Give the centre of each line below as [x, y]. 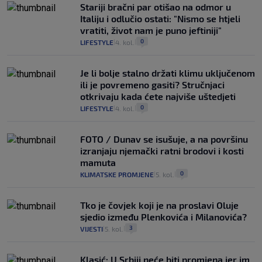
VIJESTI [92, 229]
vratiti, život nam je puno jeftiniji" [151, 30]
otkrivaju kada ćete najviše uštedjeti [158, 96]
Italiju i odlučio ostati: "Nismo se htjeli [160, 19]
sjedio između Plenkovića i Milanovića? [163, 217]
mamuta [98, 163]
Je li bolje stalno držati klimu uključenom [168, 73]
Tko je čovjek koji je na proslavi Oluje [159, 205]
